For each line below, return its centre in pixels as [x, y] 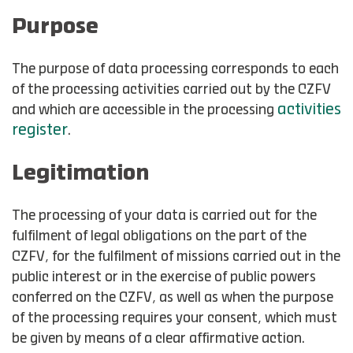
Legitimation [80, 174]
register [40, 131]
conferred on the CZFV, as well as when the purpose [173, 298]
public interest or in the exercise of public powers [164, 277]
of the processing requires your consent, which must [175, 318]
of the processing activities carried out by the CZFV [171, 90]
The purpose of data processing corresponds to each [175, 69]
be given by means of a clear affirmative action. [158, 339]
